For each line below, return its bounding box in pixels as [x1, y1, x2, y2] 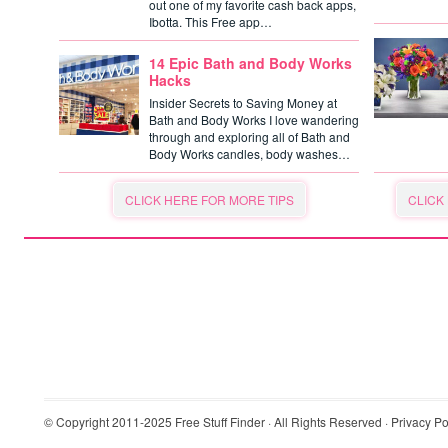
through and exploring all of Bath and [149, 128, 350, 145]
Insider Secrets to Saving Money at [149, 94, 337, 111]
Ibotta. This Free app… [149, 13, 272, 30]
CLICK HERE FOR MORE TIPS [125, 191, 294, 208]
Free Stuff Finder [175, 413, 265, 430]
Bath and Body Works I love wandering [149, 111, 359, 128]
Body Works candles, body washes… [149, 145, 350, 162]
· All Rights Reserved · [265, 413, 391, 430]
